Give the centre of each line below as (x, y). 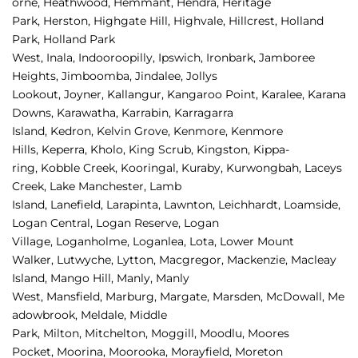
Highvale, (201, 21)
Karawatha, (89, 113)
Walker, (34, 260)
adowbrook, (46, 315)
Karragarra (204, 113)
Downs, (34, 113)
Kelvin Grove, (135, 131)
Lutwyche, (87, 260)
